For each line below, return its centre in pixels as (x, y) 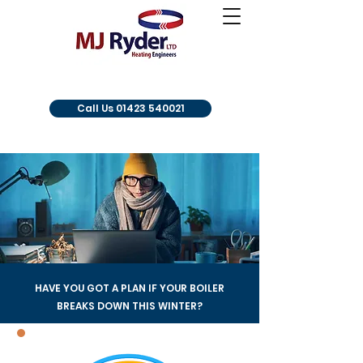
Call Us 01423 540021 (130, 108)
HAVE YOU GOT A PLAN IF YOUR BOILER (130, 288)
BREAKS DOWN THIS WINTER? (130, 306)
